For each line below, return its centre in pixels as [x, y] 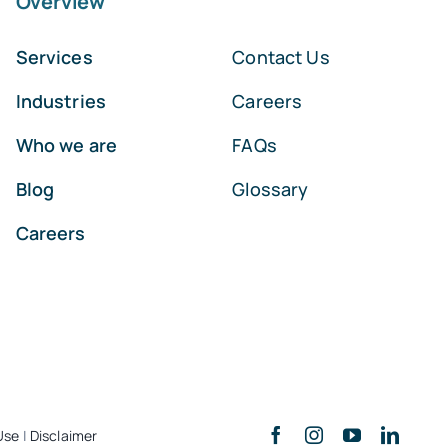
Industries [61, 100]
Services [54, 56]
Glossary [270, 188]
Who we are [66, 144]
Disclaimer [63, 435]
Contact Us [281, 56]
